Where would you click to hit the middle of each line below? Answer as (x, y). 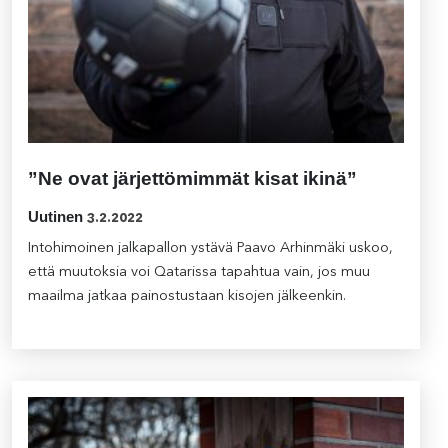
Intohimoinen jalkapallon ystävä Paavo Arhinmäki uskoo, (210, 249)
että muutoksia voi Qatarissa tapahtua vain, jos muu (199, 273)
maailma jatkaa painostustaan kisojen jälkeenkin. (187, 297)
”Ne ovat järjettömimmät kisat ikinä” (192, 179)
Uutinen (55, 217)
